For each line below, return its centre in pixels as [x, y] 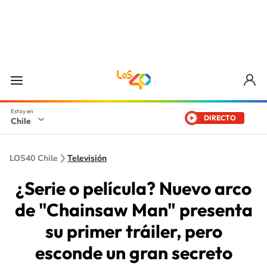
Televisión [87, 158]
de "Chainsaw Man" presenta [133, 210]
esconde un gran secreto [133, 253]
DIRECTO [220, 118]
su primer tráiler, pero [133, 231]
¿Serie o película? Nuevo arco [133, 188]
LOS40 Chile [34, 158]
